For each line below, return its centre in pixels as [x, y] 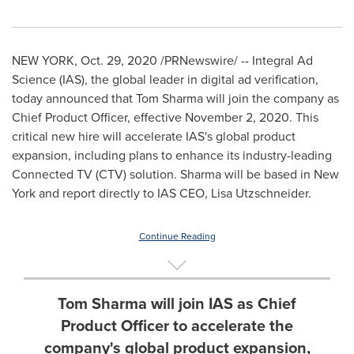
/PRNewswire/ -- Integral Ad [235, 60]
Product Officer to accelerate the [177, 325]
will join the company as [271, 98]
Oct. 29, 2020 [119, 60]
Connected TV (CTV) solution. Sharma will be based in [163, 174]
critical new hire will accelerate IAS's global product [154, 136]
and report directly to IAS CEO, [123, 193]
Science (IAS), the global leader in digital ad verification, [165, 79]
